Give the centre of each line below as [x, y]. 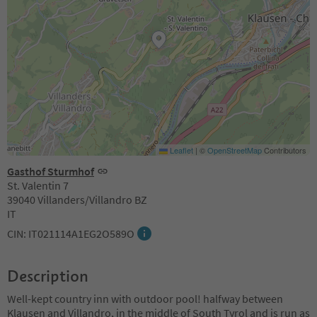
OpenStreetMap [235, 150]
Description [48, 276]
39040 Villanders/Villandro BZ [77, 199]
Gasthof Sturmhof [51, 171]
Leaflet [180, 150]
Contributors [284, 150]
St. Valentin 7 [38, 185]
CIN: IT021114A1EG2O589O [71, 233]
